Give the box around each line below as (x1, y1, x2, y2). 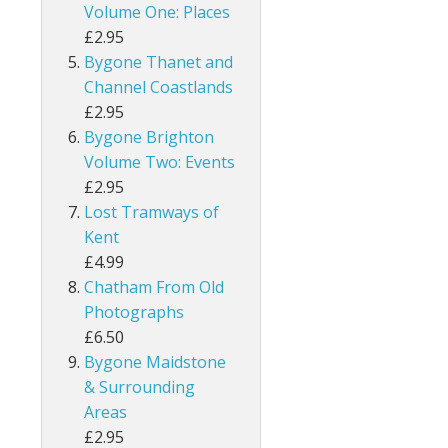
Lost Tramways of (84, 201, 220, 224)
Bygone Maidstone (84, 351, 227, 374)
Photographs (84, 301, 185, 324)
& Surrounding (84, 376, 196, 399)
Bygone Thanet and (84, 51, 234, 74)
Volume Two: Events (84, 151, 236, 174)
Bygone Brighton (84, 126, 215, 149)
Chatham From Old (84, 276, 225, 299)
